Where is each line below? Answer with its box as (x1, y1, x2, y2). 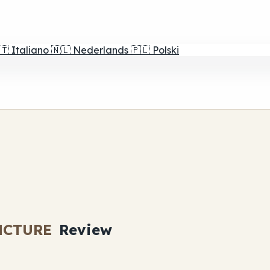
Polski (152, 44, 179, 56)
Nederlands (73, 44, 128, 56)
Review (54, 220, 112, 239)
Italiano (11, 44, 49, 56)
